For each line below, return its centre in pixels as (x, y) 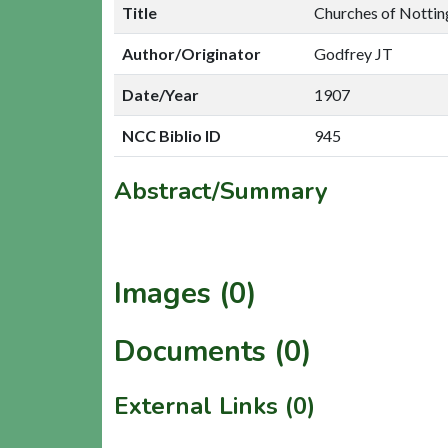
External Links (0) (214, 405)
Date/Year (160, 94)
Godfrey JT (353, 53)
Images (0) (185, 293)
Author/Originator (191, 53)
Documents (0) (213, 351)
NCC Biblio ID (171, 135)
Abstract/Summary (221, 190)
